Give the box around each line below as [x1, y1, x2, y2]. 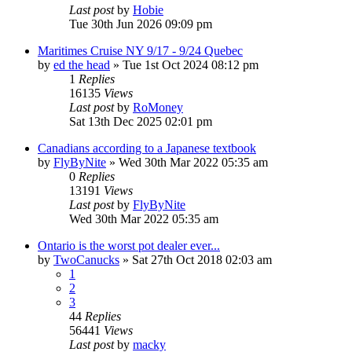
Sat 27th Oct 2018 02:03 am [132, 252, 272, 266]
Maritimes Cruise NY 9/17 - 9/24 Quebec [38, 43, 243, 57]
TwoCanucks [53, 252, 119, 266]
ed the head [53, 57, 110, 71]
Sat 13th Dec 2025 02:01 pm [69, 114, 212, 128]
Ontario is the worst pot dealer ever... [38, 238, 220, 252]
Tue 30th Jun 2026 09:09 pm [69, 16, 212, 31]
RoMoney [133, 100, 183, 114]
